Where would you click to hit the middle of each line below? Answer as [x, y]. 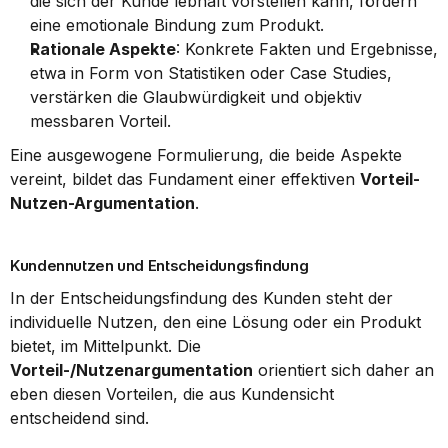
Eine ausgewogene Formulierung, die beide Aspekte [206, 155]
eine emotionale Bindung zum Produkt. [177, 25]
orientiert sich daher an [343, 370]
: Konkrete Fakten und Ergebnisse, [307, 49]
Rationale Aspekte [103, 49]
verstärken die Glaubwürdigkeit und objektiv [196, 97]
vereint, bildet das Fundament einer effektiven [185, 179]
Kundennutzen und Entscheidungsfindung [159, 265]
